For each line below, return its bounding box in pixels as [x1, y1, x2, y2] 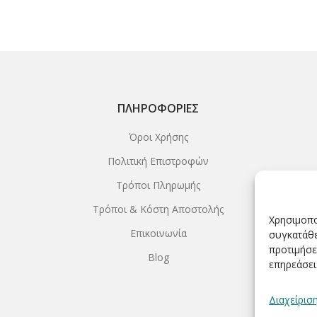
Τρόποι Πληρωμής [116, 178, 201, 192]
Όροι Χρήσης [128, 129, 188, 144]
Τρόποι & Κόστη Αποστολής [93, 202, 224, 216]
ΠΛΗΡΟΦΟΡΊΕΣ [117, 100, 200, 116]
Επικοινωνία [129, 226, 187, 240]
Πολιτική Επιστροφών [108, 154, 209, 168]
